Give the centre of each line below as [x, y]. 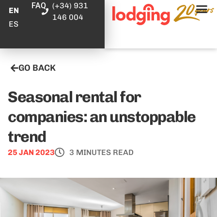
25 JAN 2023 [31, 152]
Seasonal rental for [74, 97]
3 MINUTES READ [101, 152]
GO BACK [37, 68]
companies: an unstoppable [102, 117]
